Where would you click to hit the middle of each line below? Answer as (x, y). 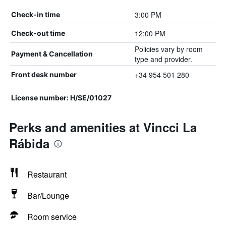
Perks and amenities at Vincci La (103, 127)
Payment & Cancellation (52, 54)
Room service (52, 217)
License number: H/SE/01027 (61, 98)
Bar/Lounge (48, 195)
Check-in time (36, 14)
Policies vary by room (168, 49)
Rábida (29, 143)
